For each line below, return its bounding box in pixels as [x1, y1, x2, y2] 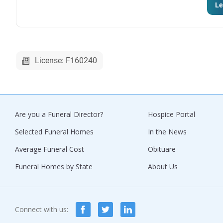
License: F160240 [35, 55, 97, 65]
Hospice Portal [148, 109, 195, 119]
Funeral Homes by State [15, 161, 93, 171]
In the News [148, 126, 187, 136]
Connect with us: [15, 204, 68, 214]
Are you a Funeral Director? [15, 109, 103, 119]
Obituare [148, 144, 176, 154]
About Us [148, 161, 178, 171]
